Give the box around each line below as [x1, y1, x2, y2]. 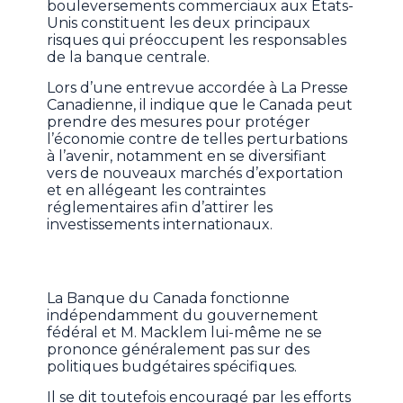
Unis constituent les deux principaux [47, 13, 311, 31]
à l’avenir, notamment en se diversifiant [47, 147, 327, 165]
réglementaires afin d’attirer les [47, 198, 273, 216]
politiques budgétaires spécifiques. [47, 357, 298, 375]
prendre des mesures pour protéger [47, 112, 311, 130]
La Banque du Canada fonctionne [47, 289, 291, 307]
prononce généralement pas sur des [47, 340, 310, 358]
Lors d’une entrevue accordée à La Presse [47, 78, 349, 96]
